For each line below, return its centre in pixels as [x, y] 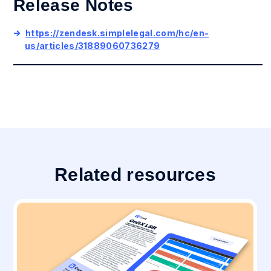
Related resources [135, 175]
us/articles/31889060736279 [93, 46]
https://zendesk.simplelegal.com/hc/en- [117, 33]
